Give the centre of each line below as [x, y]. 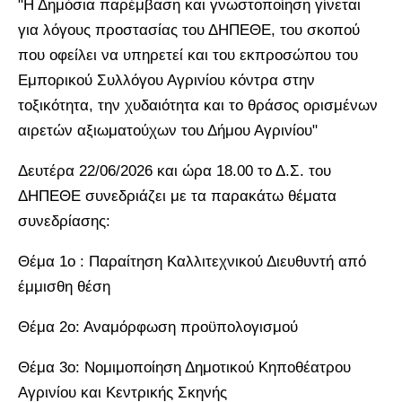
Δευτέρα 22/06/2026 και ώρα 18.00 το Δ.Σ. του [175, 170]
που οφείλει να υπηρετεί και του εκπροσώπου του [188, 55]
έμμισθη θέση [66, 286]
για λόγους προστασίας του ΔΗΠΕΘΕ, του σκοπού [189, 30]
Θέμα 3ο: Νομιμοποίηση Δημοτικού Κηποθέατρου [184, 367]
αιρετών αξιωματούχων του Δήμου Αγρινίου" [168, 130]
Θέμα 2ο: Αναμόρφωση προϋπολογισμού [158, 327]
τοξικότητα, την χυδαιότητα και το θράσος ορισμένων [198, 105]
